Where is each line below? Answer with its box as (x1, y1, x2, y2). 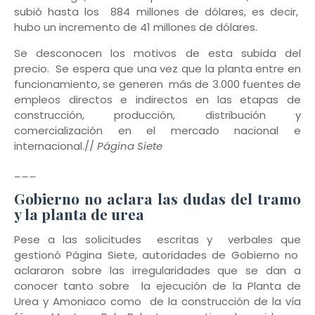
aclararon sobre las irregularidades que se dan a (14, 263, 301, 278)
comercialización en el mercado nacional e (14, 123, 301, 139)
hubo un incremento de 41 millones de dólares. (14, 20, 260, 35)
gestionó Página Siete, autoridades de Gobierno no (14, 247, 301, 263)
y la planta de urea (14, 204, 144, 224)
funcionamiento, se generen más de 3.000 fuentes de (14, 77, 301, 92)
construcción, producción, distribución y (14, 108, 301, 123)
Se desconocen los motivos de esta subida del (14, 46, 301, 61)
